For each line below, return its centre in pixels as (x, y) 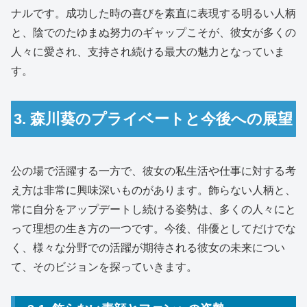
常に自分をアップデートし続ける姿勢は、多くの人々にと (153, 209)
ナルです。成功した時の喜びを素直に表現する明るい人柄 (153, 13)
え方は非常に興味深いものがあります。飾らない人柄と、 (153, 190)
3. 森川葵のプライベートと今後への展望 (153, 119)
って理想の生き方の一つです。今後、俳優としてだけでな (153, 228)
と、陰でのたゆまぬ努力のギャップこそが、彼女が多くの (153, 32)
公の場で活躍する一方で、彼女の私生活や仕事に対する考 (153, 171)
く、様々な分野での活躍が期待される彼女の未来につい (148, 247)
